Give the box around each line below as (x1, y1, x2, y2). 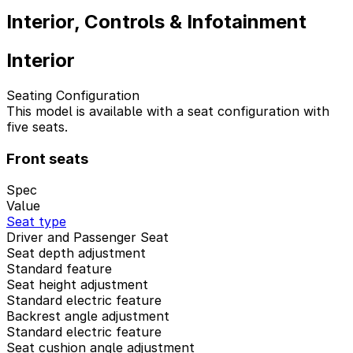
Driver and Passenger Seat (6, 229, 169, 246)
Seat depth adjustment (6, 245, 146, 262)
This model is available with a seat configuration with (6, 102, 329, 119)
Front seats (6, 149, 88, 168)
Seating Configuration (6, 87, 139, 103)
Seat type (6, 214, 66, 230)
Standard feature (6, 261, 112, 277)
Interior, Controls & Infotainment (6, 10, 307, 34)
